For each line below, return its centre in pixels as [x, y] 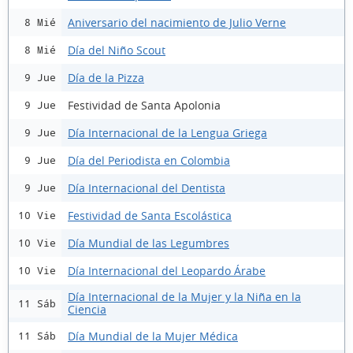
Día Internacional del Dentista [147, 188]
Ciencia [87, 309]
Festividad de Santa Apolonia [144, 105]
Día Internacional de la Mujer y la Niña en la [184, 297]
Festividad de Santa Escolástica [150, 215]
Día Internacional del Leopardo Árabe [167, 270]
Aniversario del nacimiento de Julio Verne [177, 22]
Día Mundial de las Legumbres [149, 243]
